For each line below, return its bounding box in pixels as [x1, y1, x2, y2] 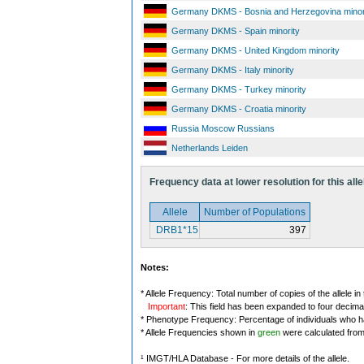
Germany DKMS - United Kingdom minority [171, 45, 340, 55]
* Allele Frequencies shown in [141, 327, 258, 337]
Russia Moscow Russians [171, 123, 275, 133]
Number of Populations [201, 206, 308, 218]
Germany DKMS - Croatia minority [171, 104, 306, 114]
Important [148, 301, 185, 311]
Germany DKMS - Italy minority [171, 65, 294, 75]
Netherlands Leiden [171, 143, 248, 153]
